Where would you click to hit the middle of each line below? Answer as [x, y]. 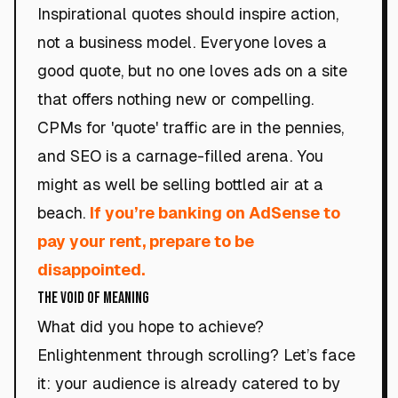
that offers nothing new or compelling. [175, 99]
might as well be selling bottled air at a [180, 184]
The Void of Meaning [93, 298]
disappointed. [91, 270]
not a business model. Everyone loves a [182, 42]
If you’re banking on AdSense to [215, 213]
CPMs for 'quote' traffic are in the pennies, [191, 127]
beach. [64, 213]
